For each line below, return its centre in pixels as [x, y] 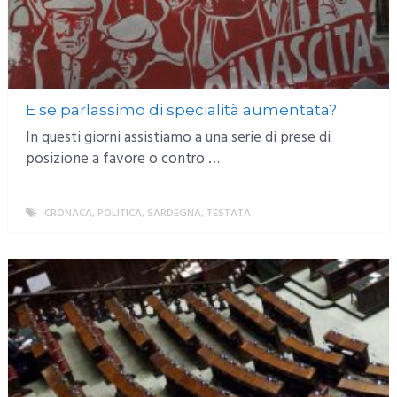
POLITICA [119, 213]
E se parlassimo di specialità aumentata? [181, 109]
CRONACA [68, 213]
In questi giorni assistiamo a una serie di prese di [178, 137]
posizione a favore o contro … [122, 159]
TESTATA [228, 213]
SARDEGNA [174, 213]
